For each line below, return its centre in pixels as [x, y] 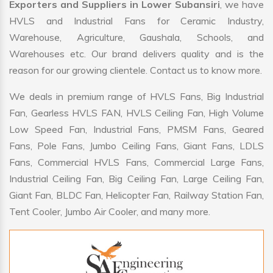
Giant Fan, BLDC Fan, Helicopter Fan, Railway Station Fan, [136, 195]
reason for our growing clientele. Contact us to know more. [136, 70]
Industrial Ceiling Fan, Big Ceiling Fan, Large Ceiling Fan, [136, 179]
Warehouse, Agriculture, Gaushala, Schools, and [136, 37]
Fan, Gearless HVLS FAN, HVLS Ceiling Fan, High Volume [136, 113]
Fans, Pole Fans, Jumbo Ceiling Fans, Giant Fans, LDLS [136, 146]
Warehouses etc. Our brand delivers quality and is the [136, 54]
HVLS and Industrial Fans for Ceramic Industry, [136, 21]
